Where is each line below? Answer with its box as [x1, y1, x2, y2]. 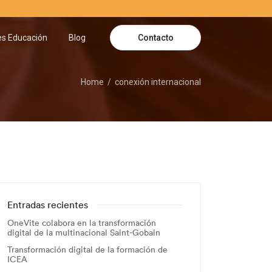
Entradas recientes [7, 199, 88, 211]
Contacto [137, 32, 174, 42]
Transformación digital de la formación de [7, 244, 168, 255]
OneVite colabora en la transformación [7, 217, 156, 228]
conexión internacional [115, 77, 201, 87]
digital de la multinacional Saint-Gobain [7, 227, 160, 238]
